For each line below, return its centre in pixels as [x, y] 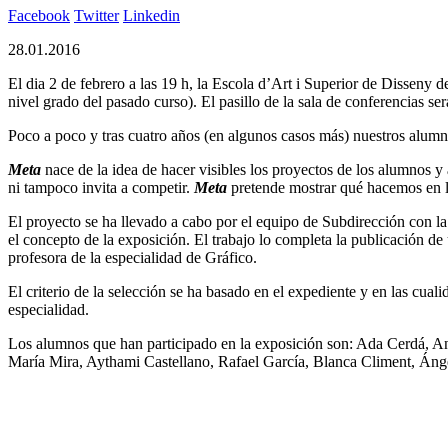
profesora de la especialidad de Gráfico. [132, 257]
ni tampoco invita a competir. [101, 187]
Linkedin [151, 15]
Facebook [39, 15]
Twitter [96, 15]
